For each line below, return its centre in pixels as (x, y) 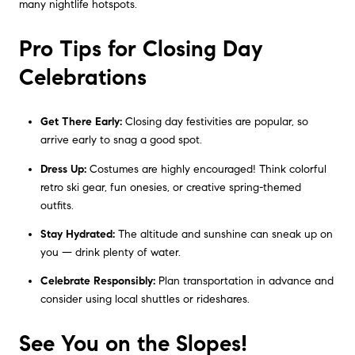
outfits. (57, 205)
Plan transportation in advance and (244, 281)
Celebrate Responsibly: (97, 281)
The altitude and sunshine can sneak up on (223, 235)
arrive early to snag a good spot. (121, 140)
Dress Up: (63, 169)
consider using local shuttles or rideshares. (145, 300)
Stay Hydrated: (77, 235)
